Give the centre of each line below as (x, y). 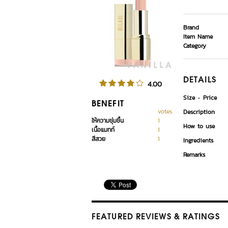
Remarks (194, 155)
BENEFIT (108, 104)
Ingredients (198, 140)
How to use (199, 126)
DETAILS (200, 80)
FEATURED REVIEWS (132, 217)
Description (199, 112)
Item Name (198, 37)
